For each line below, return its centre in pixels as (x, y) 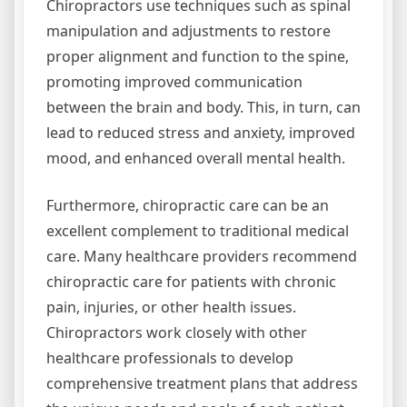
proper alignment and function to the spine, (198, 56)
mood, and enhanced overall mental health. (196, 158)
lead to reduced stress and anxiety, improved (201, 133)
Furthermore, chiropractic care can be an (188, 205)
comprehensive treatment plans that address (202, 383)
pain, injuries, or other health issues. (171, 307)
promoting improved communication (174, 82)
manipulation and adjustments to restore (189, 31)
